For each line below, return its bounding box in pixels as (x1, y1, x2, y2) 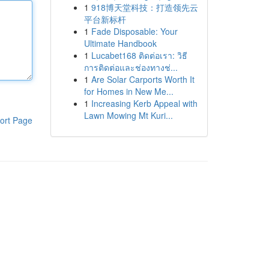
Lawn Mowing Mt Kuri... (83, 109, 173, 121)
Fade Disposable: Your (91, 25, 178, 37)
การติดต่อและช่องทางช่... (83, 61, 178, 73)
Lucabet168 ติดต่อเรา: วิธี (91, 49, 187, 61)
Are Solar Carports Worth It (91, 73, 195, 85)
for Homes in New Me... (83, 85, 174, 97)
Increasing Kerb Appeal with (91, 97, 198, 109)
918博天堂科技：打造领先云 (91, 1, 198, 13)
